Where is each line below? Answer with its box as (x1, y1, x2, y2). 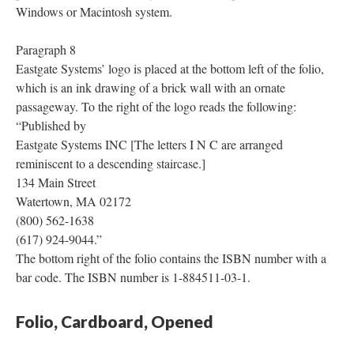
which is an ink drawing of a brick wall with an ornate (16, 78, 285, 96)
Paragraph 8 (16, 40, 76, 58)
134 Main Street (16, 173, 96, 190)
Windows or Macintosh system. (16, 2, 172, 20)
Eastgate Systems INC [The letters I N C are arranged (16, 135, 283, 153)
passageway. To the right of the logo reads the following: (16, 97, 296, 115)
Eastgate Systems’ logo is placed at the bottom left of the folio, (16, 59, 324, 77)
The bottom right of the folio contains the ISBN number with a (16, 249, 326, 266)
